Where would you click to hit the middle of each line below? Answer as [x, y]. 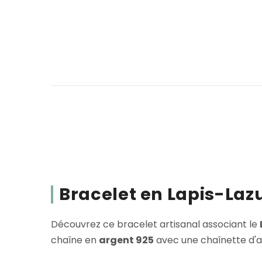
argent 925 [126, 240]
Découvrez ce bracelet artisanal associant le [155, 225]
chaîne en [75, 240]
